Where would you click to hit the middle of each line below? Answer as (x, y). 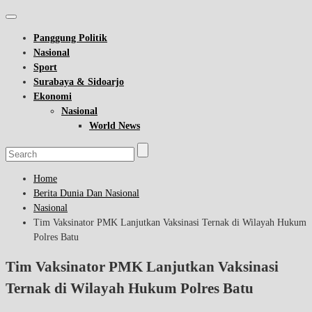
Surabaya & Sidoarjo (79, 82)
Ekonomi (53, 96)
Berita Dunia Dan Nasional (86, 193)
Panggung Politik (70, 38)
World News (115, 126)
